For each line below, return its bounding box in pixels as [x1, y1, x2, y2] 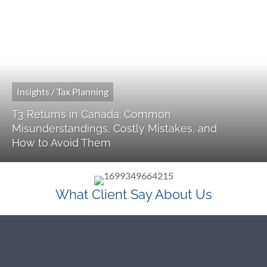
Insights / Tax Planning [17, 86, 108, 98]
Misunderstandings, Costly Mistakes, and [12, 122, 217, 135]
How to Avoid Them [12, 136, 111, 150]
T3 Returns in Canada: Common [12, 108, 171, 121]
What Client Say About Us [55, 187, 212, 203]
